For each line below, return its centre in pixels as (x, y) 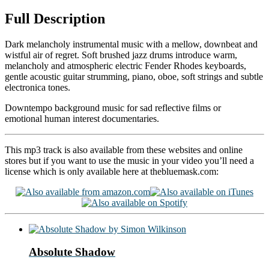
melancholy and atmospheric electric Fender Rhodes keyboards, (125, 65)
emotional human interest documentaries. (82, 118)
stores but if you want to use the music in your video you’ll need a (129, 160)
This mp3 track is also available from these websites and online (124, 150)
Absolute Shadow (72, 252)
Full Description (55, 18)
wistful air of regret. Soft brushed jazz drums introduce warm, (121, 55)
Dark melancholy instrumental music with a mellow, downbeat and (131, 44)
